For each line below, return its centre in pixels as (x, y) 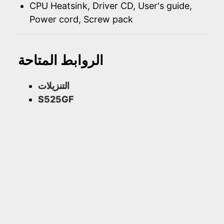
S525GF (56, 99)
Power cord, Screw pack (81, 19)
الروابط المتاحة (61, 60)
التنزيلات (54, 85)
